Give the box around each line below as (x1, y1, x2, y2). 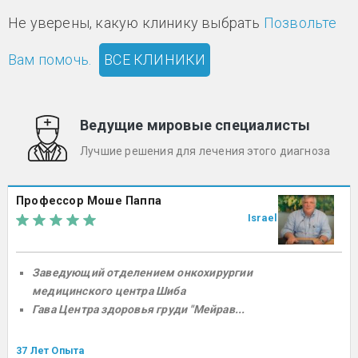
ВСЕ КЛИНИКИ (104, 51, 206, 69)
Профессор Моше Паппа (16, 194, 161, 209)
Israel (247, 212, 277, 225)
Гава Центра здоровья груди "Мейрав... (32, 303, 245, 316)
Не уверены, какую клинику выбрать (8, 14, 264, 32)
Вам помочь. (8, 51, 92, 69)
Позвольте (263, 14, 337, 32)
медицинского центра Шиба (32, 284, 185, 298)
